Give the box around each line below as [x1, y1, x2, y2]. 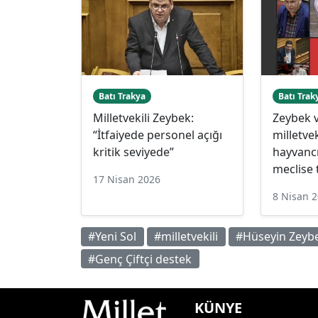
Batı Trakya [98, 89, 146, 102]
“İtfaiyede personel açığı [93, 126, 222, 143]
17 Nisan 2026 [93, 172, 160, 186]
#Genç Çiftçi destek [88, 251, 192, 267]
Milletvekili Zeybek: [93, 109, 194, 126]
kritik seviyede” [93, 143, 174, 160]
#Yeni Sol [88, 229, 137, 245]
